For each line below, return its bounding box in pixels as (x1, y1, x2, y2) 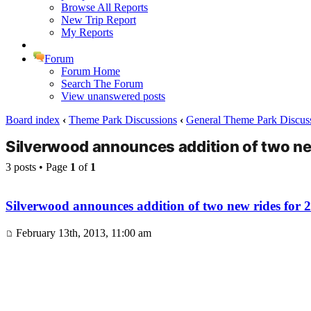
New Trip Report (61, 13, 136, 26)
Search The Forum (61, 77, 143, 90)
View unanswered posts (61, 90, 165, 102)
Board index (6, 113, 60, 126)
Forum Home (61, 65, 120, 77)
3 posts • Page (6, 160, 70, 173)
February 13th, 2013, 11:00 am (13, 227, 151, 239)
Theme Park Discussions (69, 113, 177, 126)
